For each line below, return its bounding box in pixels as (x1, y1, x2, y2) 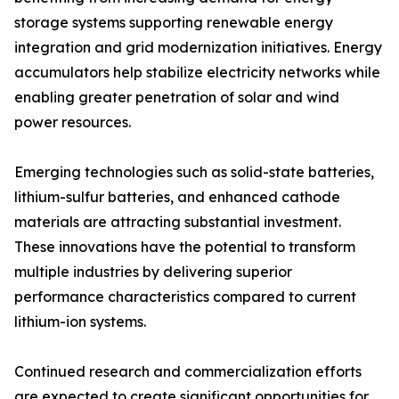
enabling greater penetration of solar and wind (14, 88, 339, 107)
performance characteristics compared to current (14, 288, 356, 306)
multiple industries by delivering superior (14, 263, 292, 281)
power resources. (14, 113, 131, 132)
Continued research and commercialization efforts (14, 362, 362, 381)
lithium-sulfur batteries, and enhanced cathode (14, 188, 340, 207)
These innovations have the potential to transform (14, 238, 355, 256)
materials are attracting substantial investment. (14, 213, 341, 232)
